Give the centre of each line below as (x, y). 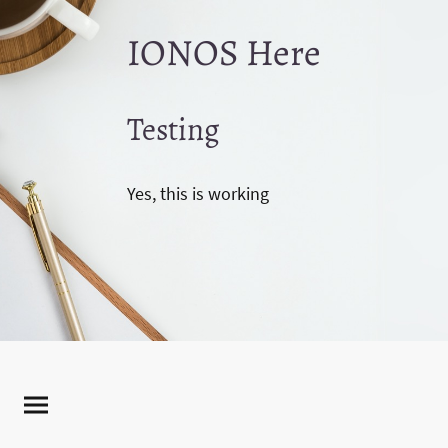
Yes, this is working (198, 194)
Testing (173, 130)
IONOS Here (224, 53)
